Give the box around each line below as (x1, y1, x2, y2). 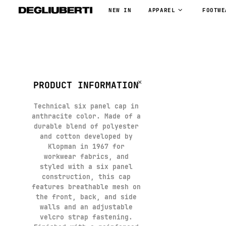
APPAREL (148, 7, 176, 14)
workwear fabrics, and (43, 152, 129, 161)
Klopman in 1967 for (47, 142, 125, 151)
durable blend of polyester (33, 122, 139, 131)
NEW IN (108, 7, 132, 14)
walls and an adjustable (39, 203, 133, 212)
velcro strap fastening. (39, 213, 133, 222)
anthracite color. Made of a (31, 112, 141, 121)
